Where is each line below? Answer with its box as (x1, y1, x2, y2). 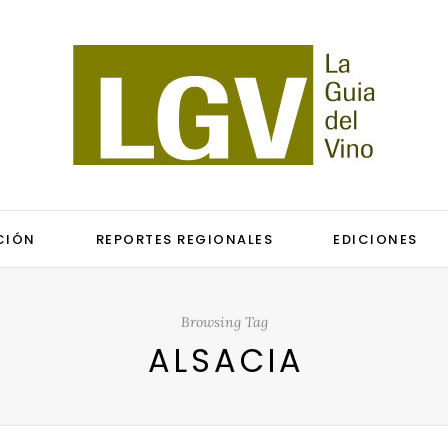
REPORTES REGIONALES (95, 230, 274, 249)
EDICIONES (333, 230, 418, 249)
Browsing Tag (180, 313, 268, 331)
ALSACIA (147, 338, 305, 383)
